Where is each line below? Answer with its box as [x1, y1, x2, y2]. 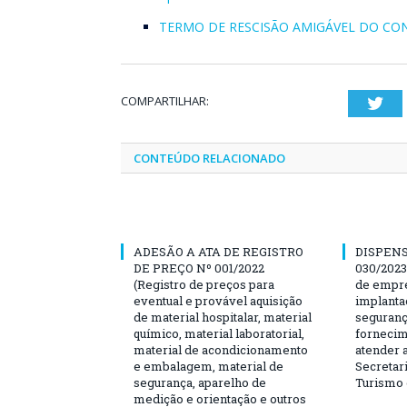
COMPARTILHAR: [121, 93, 209, 109]
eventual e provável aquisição [134, 293, 303, 309]
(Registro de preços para [134, 276, 274, 293]
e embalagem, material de [134, 358, 283, 374]
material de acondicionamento [134, 342, 308, 358]
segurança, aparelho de [134, 374, 266, 391]
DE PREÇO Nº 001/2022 [134, 260, 264, 276]
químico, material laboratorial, [134, 325, 304, 342]
